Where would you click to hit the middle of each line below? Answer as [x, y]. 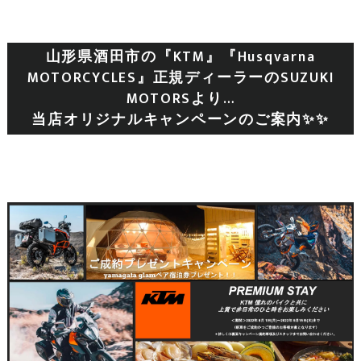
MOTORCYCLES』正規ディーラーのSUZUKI [180, 78]
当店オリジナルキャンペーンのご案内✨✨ [180, 120]
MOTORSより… [180, 99]
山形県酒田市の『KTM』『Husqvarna [180, 57]
